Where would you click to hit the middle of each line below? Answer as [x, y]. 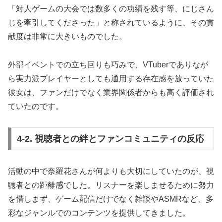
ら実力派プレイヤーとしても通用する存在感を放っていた [111, 78]
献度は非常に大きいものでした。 [67, 36]
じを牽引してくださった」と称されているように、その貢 [111, 22]
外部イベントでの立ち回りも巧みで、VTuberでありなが [108, 64]
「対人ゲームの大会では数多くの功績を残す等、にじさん [111, 8]
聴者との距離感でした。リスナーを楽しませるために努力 [111, 185]
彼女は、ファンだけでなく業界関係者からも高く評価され [111, 92]
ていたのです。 [36, 106]
